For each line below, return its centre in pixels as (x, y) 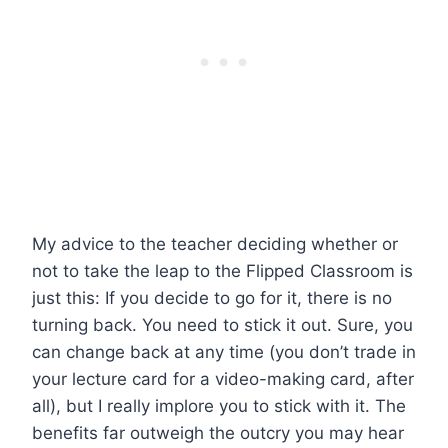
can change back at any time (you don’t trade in (224, 351)
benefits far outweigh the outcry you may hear (218, 432)
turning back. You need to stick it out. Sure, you (222, 324)
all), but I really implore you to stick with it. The (219, 405)
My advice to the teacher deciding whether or (215, 243)
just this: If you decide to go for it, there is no (212, 297)
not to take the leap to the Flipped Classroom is (222, 270)
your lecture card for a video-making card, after (223, 378)
